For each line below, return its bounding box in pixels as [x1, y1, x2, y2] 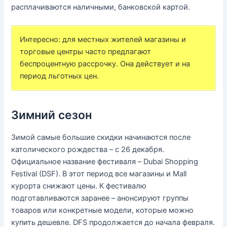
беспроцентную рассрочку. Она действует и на [20, 59, 191, 69]
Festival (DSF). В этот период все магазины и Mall [11, 169, 187, 178]
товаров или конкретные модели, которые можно [11, 205, 194, 215]
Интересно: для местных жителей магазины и [20, 35, 186, 45]
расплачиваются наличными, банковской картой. [11, 3, 191, 12]
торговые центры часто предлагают [20, 47, 152, 57]
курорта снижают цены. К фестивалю [11, 181, 147, 191]
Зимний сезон [11, 107, 92, 122]
